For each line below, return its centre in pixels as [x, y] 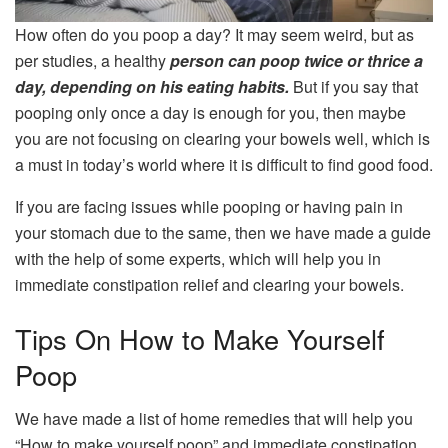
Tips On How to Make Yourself [200, 338]
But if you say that [355, 87]
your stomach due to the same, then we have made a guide [223, 233]
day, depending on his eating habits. [154, 87]
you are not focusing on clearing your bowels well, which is [222, 139]
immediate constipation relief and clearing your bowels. [209, 285]
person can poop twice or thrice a [296, 61]
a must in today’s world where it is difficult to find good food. [224, 165]
